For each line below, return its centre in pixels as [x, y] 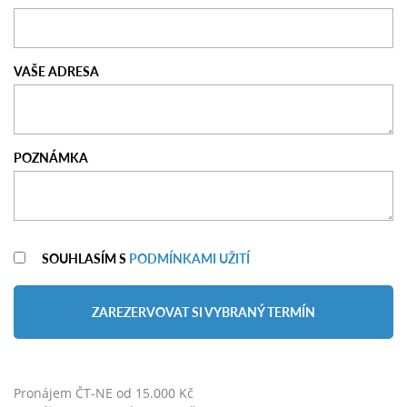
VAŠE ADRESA [56, 70]
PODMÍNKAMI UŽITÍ [189, 258]
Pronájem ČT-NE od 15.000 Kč [104, 393]
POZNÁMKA [51, 157]
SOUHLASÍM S [85, 258]
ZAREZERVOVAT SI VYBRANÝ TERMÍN [203, 312]
